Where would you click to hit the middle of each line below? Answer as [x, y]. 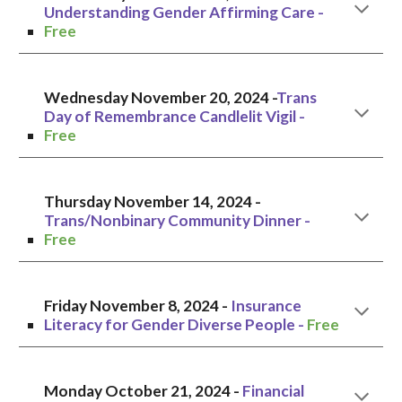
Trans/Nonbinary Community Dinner [173, 220]
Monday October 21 [117, 391]
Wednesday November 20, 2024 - [161, 97]
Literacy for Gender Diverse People [170, 324]
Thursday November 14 [127, 201]
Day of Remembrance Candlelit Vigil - [175, 116]
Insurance [267, 306]
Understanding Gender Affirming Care [180, 12]
